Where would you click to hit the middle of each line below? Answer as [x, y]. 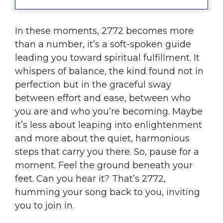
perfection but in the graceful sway [93, 84]
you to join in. [45, 205]
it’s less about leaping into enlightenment [109, 125]
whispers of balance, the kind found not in [109, 71]
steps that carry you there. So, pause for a [107, 152]
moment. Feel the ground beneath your [104, 165]
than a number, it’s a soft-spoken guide [103, 44]
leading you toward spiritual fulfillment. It [107, 57]
